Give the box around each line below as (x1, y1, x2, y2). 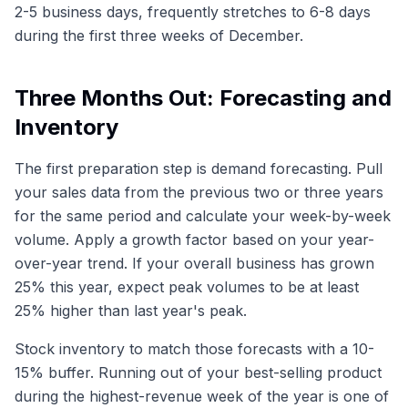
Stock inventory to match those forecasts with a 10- (15, 339, 374, 358)
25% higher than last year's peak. (15, 301, 247, 320)
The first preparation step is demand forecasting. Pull (15, 158, 382, 178)
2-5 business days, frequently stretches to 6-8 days (15, 2, 371, 21)
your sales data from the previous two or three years (15, 182, 383, 201)
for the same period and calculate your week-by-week (15, 206, 391, 225)
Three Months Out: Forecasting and (15, 84, 392, 111)
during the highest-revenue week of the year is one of (15, 386, 389, 405)
